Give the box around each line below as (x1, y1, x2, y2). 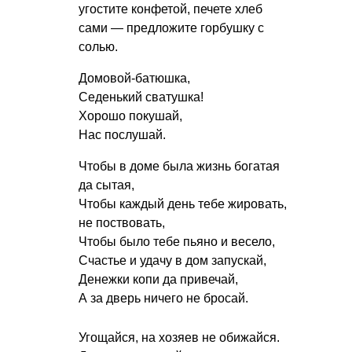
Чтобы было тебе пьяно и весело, (79, 235, 275, 249)
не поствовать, (79, 216, 165, 230)
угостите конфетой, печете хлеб (79, 2, 262, 16)
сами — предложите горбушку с (79, 21, 264, 35)
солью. (79, 40, 118, 54)
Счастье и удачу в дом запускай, (79, 254, 266, 268)
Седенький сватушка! (79, 90, 203, 104)
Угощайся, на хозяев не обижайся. (79, 331, 280, 345)
